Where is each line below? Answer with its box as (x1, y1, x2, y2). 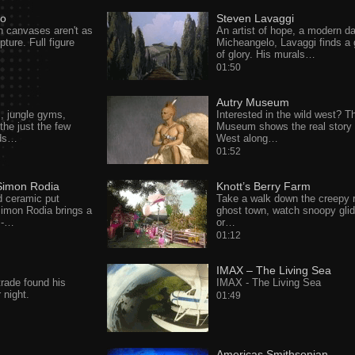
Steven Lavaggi (216, 12, 294, 25)
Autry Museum (216, 96, 289, 109)
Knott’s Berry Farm (216, 180, 311, 193)
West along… (216, 132, 278, 144)
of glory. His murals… (216, 48, 315, 60)
